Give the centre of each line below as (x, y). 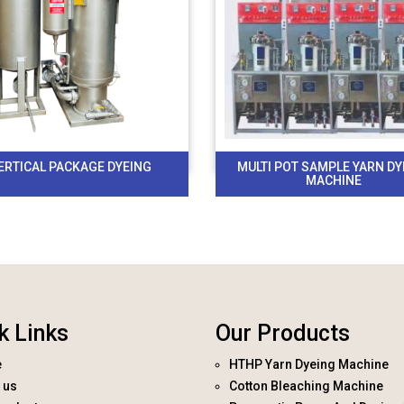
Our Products (283, 333)
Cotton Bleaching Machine (306, 386)
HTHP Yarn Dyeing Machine (309, 364)
